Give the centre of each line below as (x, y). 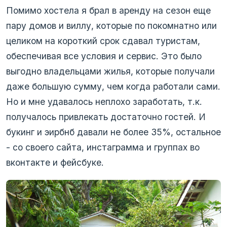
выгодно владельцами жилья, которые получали (110, 71)
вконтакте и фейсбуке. (55, 163)
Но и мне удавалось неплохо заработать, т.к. (104, 102)
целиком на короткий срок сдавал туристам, (103, 41)
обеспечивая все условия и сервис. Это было (104, 56)
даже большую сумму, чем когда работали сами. (113, 87)
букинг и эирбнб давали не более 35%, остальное (113, 132)
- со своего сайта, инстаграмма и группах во (103, 147)
